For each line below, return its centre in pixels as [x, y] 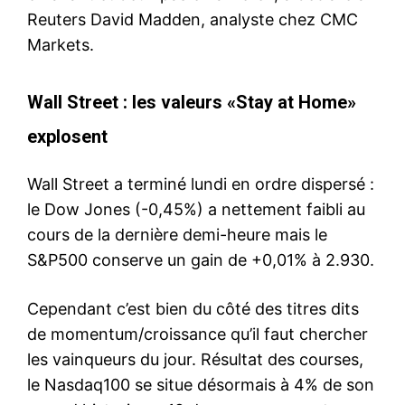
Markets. [61, 44]
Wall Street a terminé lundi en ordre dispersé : [201, 184]
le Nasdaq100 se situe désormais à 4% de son [201, 384]
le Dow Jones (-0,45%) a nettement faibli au [196, 209]
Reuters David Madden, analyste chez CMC [193, 19]
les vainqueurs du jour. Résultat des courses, [195, 359]
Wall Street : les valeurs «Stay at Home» [192, 102]
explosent [67, 136]
